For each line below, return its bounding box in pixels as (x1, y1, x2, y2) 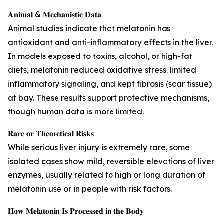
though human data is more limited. (8, 107, 144, 117)
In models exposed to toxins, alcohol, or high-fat (8, 51, 192, 61)
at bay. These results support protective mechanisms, (8, 93, 209, 103)
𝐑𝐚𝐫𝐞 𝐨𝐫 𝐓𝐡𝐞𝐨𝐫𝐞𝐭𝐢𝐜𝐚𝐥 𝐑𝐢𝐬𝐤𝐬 (8, 128, 94, 139)
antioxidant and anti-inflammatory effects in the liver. (8, 37, 213, 48)
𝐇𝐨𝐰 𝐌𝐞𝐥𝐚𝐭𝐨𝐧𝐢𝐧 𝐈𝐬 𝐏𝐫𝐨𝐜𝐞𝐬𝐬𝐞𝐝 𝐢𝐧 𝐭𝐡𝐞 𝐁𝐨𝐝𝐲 (8, 206, 144, 216)
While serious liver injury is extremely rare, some (8, 142, 190, 153)
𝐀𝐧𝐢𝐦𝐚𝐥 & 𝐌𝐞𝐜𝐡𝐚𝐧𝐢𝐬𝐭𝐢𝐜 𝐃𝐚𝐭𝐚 (8, 9, 101, 20)
